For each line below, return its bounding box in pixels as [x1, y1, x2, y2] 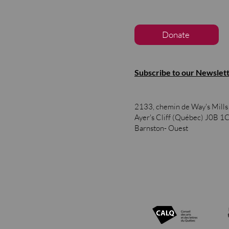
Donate [162, 29, 190, 40]
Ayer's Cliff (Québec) [134, 112, 205, 122]
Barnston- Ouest [134, 123, 188, 133]
